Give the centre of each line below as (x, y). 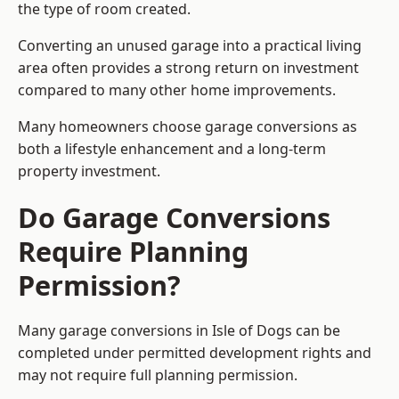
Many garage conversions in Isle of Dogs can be (179, 331)
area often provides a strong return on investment (188, 68)
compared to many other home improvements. (177, 90)
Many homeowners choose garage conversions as (187, 127)
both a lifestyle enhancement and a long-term (172, 149)
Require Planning (133, 252)
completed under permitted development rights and (195, 353)
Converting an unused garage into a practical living (190, 46)
